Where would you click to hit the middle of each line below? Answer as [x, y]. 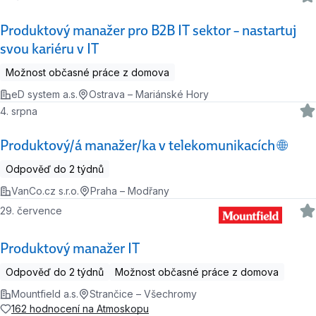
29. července [34, 211]
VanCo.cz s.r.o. [45, 191]
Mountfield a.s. [45, 294]
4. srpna [23, 111]
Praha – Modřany [130, 191]
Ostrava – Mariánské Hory [149, 95]
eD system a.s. [44, 95]
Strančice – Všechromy [143, 294]
